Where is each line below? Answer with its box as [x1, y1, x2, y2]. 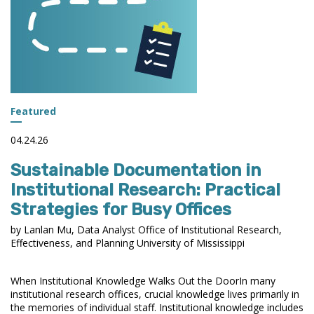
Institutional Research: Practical [11, 179, 280, 200]
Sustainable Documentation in [11, 160, 261, 180]
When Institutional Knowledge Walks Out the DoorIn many [11, 273, 275, 287]
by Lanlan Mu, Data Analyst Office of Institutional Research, [11, 222, 282, 236]
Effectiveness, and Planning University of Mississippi [11, 235, 245, 250]
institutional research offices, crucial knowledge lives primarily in [11, 287, 299, 301]
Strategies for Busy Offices [11, 199, 231, 219]
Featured [11, 104, 56, 118]
